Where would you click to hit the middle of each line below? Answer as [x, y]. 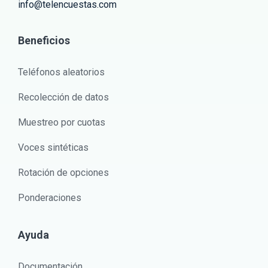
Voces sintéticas [53, 148]
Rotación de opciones [63, 173]
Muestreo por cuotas [62, 123]
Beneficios [44, 41]
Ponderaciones [50, 198]
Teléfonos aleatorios [61, 72]
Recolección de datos [63, 98]
